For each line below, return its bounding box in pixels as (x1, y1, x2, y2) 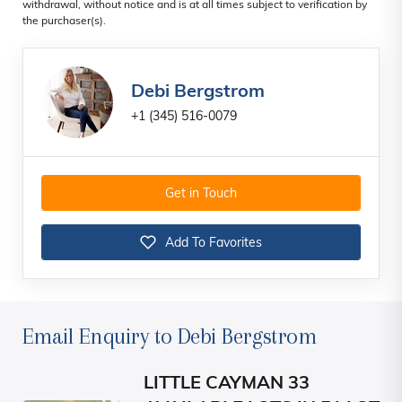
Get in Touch (165, 188, 237, 202)
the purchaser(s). (22, 16, 106, 28)
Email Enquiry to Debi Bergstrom (22, 323, 317, 350)
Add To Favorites (165, 237, 262, 251)
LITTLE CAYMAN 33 (144, 375, 310, 394)
